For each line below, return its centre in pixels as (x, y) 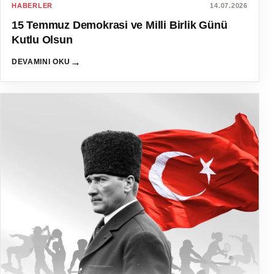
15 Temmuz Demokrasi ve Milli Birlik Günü (120, 25)
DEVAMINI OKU (41, 61)
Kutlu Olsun (42, 39)
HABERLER (32, 5)
